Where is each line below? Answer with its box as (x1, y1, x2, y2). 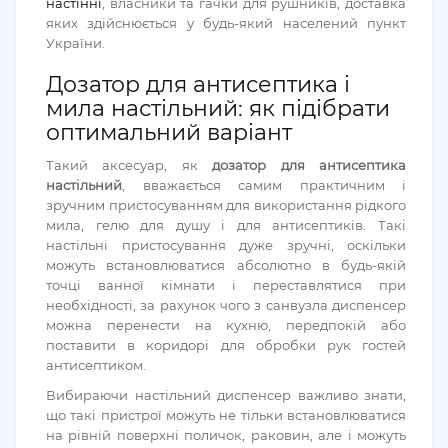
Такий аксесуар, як (46, 157, 213, 173)
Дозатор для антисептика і (46, 71, 350, 98)
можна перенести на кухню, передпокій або (46, 317, 406, 333)
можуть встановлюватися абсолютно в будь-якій (46, 257, 406, 273)
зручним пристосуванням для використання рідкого (46, 197, 406, 213)
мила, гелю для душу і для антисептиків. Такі (46, 217, 406, 233)
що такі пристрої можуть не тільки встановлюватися (46, 407, 406, 423)
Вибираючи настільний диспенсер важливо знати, (46, 387, 406, 403)
